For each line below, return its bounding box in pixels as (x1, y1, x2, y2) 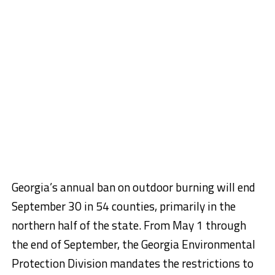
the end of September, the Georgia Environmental (11, 235, 255, 253)
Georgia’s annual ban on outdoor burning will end (11, 178, 255, 196)
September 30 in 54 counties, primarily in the (11, 197, 236, 215)
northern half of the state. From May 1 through (11, 216, 246, 234)
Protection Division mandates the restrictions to (11, 254, 254, 272)
